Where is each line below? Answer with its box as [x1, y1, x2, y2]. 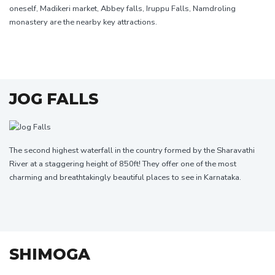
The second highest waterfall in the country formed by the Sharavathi [9, 144, 255, 156]
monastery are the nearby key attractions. [9, 16, 157, 28]
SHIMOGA [9, 244, 90, 263]
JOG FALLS [9, 89, 98, 108]
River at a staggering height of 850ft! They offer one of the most [9, 158, 236, 169]
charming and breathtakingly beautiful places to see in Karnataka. [9, 171, 241, 183]
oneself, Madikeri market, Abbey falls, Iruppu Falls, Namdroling [9, 2, 236, 14]
